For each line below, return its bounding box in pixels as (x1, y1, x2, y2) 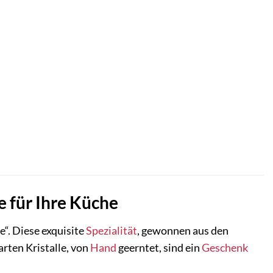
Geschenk (202, 241, 248, 254)
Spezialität (86, 224, 137, 237)
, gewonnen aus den (137, 224, 229, 237)
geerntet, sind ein (116, 241, 202, 254)
